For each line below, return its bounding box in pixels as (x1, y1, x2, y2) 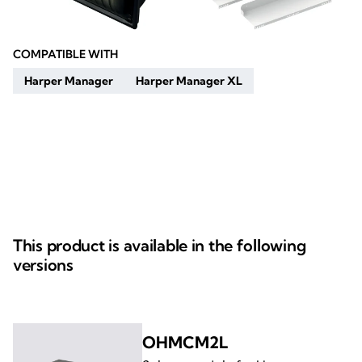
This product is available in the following (13, 234, 306, 255)
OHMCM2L (142, 331, 228, 352)
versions (13, 254, 74, 275)
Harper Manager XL (136, 73, 242, 88)
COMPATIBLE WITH (13, 46, 118, 61)
